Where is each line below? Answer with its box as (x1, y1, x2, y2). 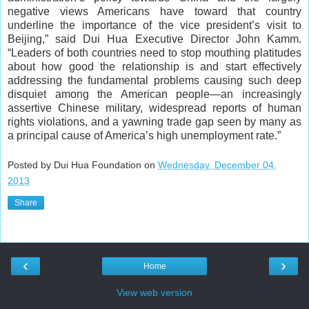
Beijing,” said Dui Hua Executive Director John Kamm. (8, 32, 301, 45)
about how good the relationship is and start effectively (8, 60, 301, 72)
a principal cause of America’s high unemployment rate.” (8, 129, 281, 141)
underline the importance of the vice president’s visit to (8, 19, 301, 31)
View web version (117, 287, 192, 299)
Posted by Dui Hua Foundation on (8, 159, 158, 171)
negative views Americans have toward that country (8, 5, 301, 17)
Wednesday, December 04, (158, 159, 277, 171)
